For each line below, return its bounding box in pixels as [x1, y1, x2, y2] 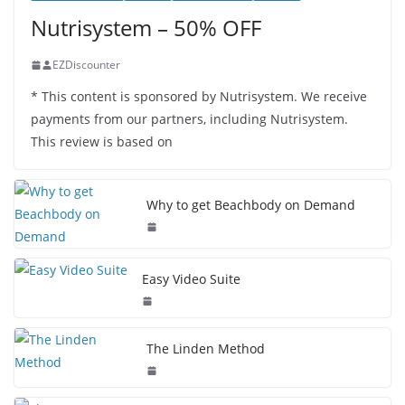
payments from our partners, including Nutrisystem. [31, 110, 348, 128]
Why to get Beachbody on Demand [146, 196, 355, 214]
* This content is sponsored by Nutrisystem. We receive [31, 88, 367, 106]
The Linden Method [146, 340, 265, 358]
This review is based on [31, 133, 173, 151]
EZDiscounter [52, 57, 120, 73]
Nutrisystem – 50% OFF [31, 13, 261, 43]
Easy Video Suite [142, 270, 240, 288]
